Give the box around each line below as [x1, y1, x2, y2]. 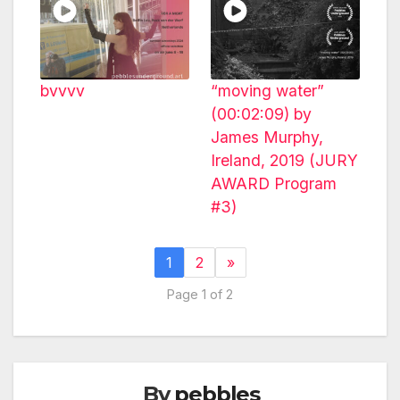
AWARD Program [211, 174, 337, 194]
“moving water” [211, 81, 324, 101]
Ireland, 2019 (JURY [211, 151, 358, 171]
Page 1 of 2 [167, 286, 233, 302]
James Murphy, [211, 128, 323, 147]
